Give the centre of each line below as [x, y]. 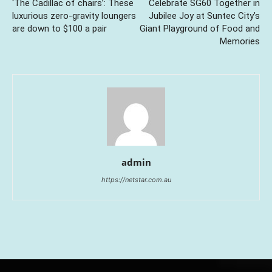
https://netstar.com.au [136, 180]
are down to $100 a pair [59, 29]
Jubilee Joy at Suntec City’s [204, 16]
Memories [240, 42]
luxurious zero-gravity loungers [74, 16]
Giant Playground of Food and [200, 29]
